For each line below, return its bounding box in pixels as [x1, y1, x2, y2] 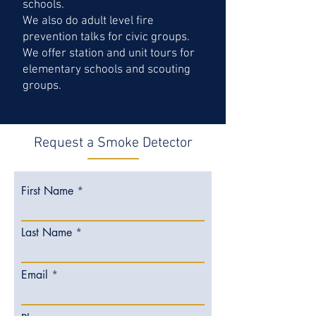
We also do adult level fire [23, 14, 154, 28]
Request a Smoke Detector [33, 135, 193, 152]
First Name [21, 183, 73, 198]
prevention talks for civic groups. [23, 30, 193, 44]
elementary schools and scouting [23, 63, 190, 77]
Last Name [21, 225, 72, 240]
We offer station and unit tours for [23, 47, 195, 61]
